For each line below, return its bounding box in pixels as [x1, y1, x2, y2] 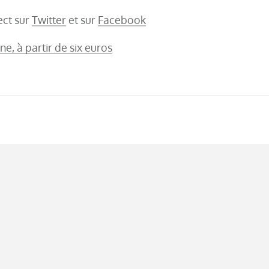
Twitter [32, 13, 66, 27]
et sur [66, 13, 98, 27]
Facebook [98, 13, 146, 27]
